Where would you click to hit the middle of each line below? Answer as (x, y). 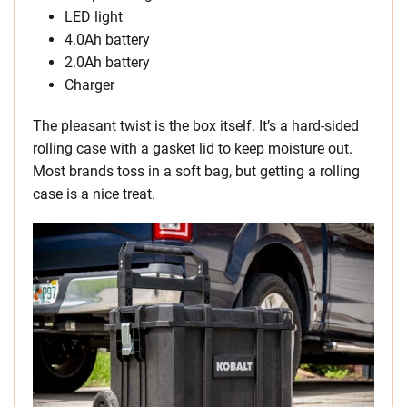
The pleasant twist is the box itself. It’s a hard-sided (196, 126)
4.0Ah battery (107, 40)
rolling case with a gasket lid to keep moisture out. (193, 149)
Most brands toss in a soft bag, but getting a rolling (196, 172)
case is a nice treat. (94, 194)
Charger (89, 85)
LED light (94, 17)
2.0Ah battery (107, 63)
